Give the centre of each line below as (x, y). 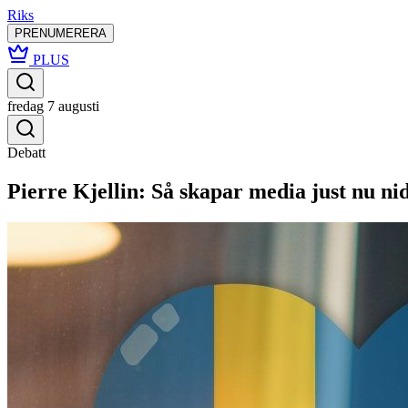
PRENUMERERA (61, 33)
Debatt (26, 153)
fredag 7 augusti (53, 106)
